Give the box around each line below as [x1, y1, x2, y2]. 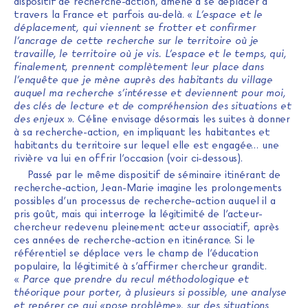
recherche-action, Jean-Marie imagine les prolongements [14, 181, 282, 195]
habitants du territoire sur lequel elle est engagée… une [14, 139, 279, 152]
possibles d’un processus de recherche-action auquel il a [14, 195, 276, 208]
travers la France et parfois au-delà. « [14, 8, 197, 21]
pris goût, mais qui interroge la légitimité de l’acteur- [14, 208, 263, 221]
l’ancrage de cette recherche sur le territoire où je [14, 34, 259, 47]
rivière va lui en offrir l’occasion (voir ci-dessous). [14, 152, 243, 165]
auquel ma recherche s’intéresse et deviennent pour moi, [14, 87, 286, 100]
